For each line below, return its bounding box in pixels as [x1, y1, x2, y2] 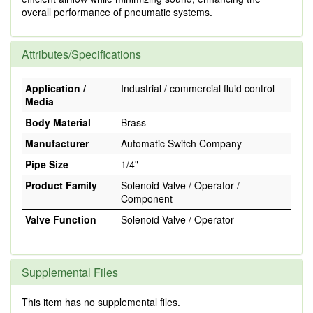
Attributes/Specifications [22, 46, 141, 62]
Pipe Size [25, 157, 68, 171]
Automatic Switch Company [121, 136, 242, 150]
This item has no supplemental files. [22, 295, 180, 309]
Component [121, 191, 173, 205]
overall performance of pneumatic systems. [22, 5, 212, 19]
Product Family [25, 178, 97, 192]
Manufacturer [25, 136, 89, 150]
